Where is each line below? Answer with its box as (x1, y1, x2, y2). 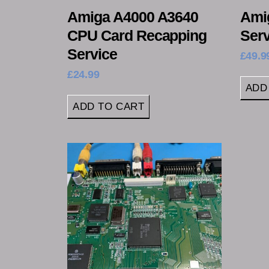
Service (67, 45, 117, 62)
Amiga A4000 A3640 (67, 8, 199, 25)
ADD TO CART (73, 100, 145, 112)
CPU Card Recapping (67, 26, 207, 44)
